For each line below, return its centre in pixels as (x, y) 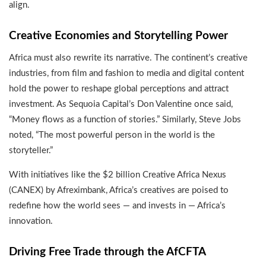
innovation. (31, 221)
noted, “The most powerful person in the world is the (112, 135)
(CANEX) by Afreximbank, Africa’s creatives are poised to (119, 190)
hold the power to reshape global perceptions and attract (119, 88)
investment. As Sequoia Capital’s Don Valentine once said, (121, 104)
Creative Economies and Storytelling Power (118, 36)
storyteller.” (31, 150)
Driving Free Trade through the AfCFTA (107, 252)
